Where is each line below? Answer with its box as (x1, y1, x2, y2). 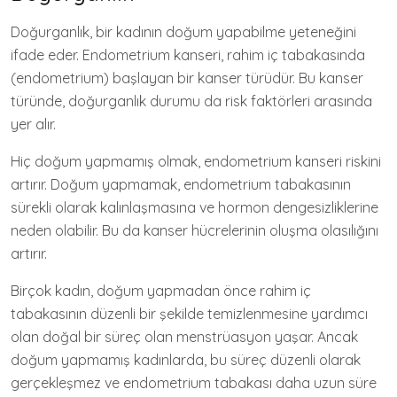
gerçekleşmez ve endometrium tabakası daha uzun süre (11, 374, 377, 392)
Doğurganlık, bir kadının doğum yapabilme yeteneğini (11, 23, 356, 41)
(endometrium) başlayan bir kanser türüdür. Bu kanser (11, 69, 363, 87)
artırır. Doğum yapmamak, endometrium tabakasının (11, 175, 351, 193)
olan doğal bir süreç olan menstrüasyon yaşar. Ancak (11, 328, 358, 346)
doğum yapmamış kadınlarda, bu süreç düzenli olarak (11, 351, 361, 369)
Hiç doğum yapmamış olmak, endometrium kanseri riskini (11, 152, 381, 170)
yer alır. (11, 115, 56, 133)
